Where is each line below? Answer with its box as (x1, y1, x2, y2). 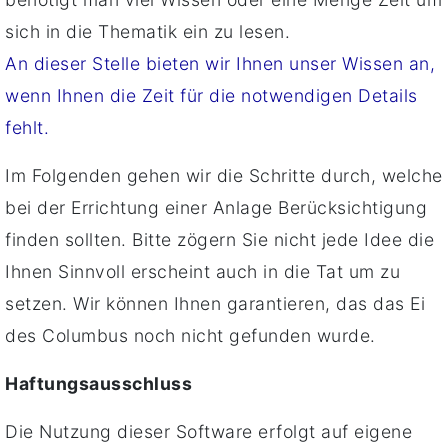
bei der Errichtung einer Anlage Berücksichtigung (5, 196, 427, 218)
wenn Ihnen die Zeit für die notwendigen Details (5, 84, 418, 106)
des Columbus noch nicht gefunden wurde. (5, 324, 376, 346)
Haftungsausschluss (5, 372, 192, 394)
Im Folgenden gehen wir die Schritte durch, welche (5, 164, 443, 186)
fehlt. (5, 116, 49, 138)
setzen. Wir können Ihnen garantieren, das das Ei (5, 292, 425, 314)
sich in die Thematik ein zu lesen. (5, 20, 290, 42)
